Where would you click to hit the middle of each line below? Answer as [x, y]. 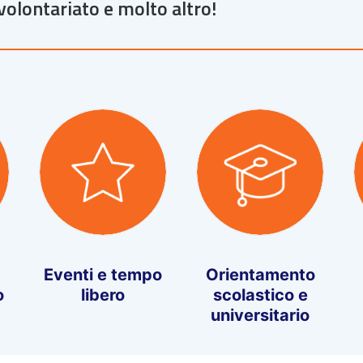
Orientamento [260, 275]
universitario [260, 316]
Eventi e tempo [103, 275]
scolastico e [260, 295]
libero [103, 295]
